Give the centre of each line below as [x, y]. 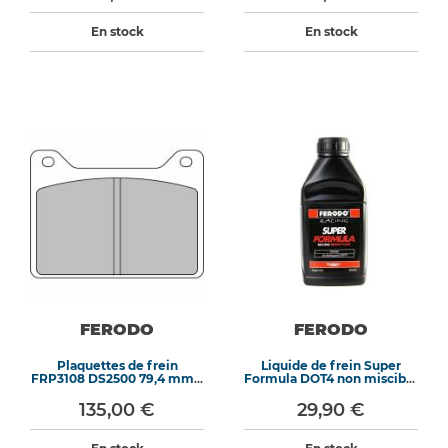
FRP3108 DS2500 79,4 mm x [117, 378]
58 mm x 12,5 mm [117, 391]
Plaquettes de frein [117, 365]
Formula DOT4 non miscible [331, 378]
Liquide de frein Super [331, 365]
